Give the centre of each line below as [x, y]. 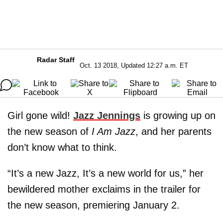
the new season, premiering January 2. [94, 205]
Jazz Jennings [107, 115]
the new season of [50, 131]
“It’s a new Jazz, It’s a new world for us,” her [106, 173]
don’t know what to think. [62, 147]
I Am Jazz [113, 131]
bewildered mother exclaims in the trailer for [104, 189]
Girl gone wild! [40, 115]
